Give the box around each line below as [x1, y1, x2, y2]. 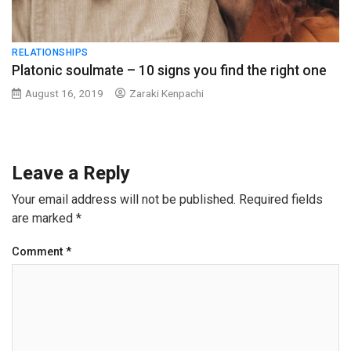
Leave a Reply [12, 162, 130, 184]
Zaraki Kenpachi [129, 87, 204, 100]
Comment [12, 245, 66, 259]
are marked [12, 211, 76, 226]
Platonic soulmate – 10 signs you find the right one [12, 63, 327, 78]
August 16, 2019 [25, 87, 103, 100]
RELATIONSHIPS [12, 47, 89, 58]
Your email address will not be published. [12, 192, 236, 207]
